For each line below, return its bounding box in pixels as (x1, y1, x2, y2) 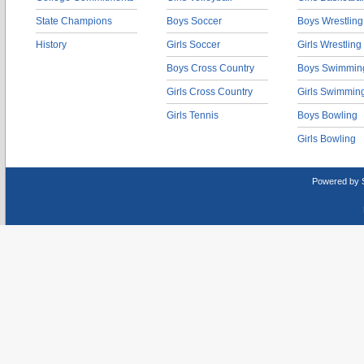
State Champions (36, 15, 112, 27)
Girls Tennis (167, 110, 219, 121)
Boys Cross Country (167, 63, 254, 74)
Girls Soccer (167, 39, 220, 50)
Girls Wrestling (297, 39, 362, 50)
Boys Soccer (167, 15, 222, 27)
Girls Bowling (297, 133, 356, 145)
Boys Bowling (297, 110, 357, 121)
